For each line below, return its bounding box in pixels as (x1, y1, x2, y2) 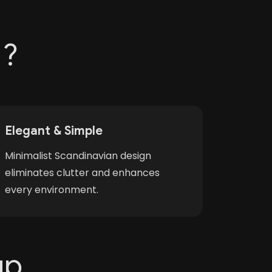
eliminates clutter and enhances (5, 166, 160, 180)
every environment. (5, 183, 98, 197)
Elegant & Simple (5, 123, 103, 138)
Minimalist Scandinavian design (5, 149, 151, 163)
